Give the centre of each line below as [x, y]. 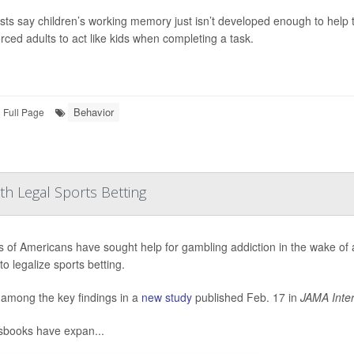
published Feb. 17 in [246, 297]
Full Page [24, 111]
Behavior [94, 111]
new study [166, 297]
